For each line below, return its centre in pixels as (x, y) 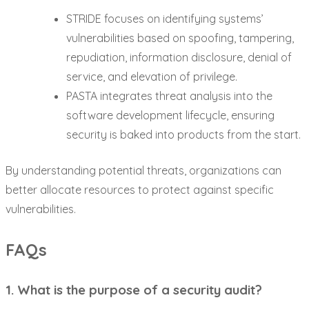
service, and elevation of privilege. (152, 77)
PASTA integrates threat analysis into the (169, 96)
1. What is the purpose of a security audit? (134, 290)
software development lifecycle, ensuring (170, 116)
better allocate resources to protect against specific (140, 190)
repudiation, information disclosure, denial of (179, 58)
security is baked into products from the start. (183, 135)
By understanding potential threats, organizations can (143, 171)
